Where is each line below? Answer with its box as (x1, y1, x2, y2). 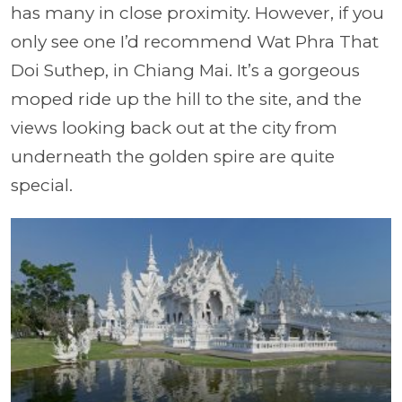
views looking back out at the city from (11, 118, 337, 139)
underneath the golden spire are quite (11, 146, 335, 168)
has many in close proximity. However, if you (11, 3, 384, 24)
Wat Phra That (257, 31, 379, 53)
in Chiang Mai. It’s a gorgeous (109, 60, 360, 82)
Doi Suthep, (11, 60, 109, 82)
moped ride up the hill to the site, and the (11, 89, 362, 110)
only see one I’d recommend (11, 31, 257, 53)
